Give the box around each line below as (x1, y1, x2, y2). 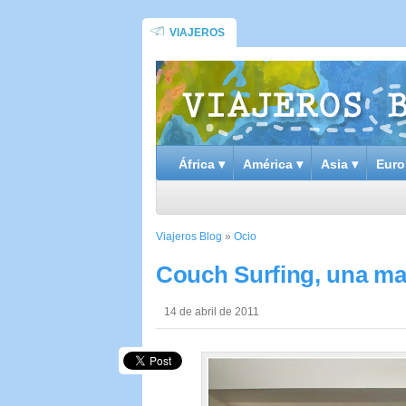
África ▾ (179, 157, 225, 171)
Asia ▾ (321, 157, 358, 171)
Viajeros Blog (156, 230, 222, 243)
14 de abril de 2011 (164, 305, 259, 318)
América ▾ (243, 157, 303, 171)
